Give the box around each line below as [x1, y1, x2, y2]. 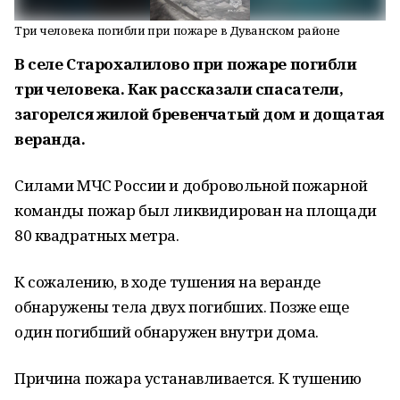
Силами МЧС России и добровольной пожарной [14, 175, 368, 196]
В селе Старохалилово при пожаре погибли [14, 54, 357, 74]
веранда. [14, 129, 86, 149]
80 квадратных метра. [14, 225, 179, 246]
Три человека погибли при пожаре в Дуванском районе [14, 22, 340, 38]
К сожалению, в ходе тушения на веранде [14, 271, 321, 292]
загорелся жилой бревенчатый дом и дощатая [14, 104, 384, 124]
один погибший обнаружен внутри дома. [14, 321, 319, 342]
